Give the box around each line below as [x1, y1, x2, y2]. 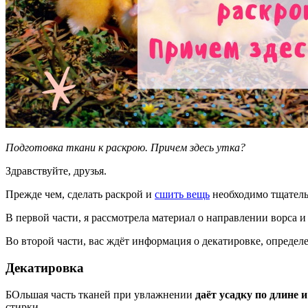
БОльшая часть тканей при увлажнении [5, 288, 195, 300]
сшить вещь [155, 188, 210, 201]
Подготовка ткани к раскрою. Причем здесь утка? [5, 142, 245, 154]
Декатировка [5, 260, 84, 275]
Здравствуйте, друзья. [5, 165, 107, 177]
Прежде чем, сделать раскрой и [5, 188, 155, 201]
